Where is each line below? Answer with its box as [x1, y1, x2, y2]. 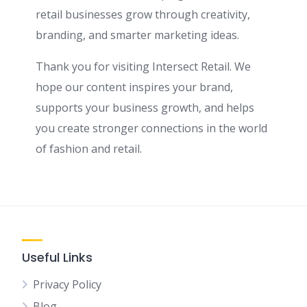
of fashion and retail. [36, 141, 142, 156]
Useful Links [22, 249, 93, 266]
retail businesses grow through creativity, [36, 7, 250, 22]
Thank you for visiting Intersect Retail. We [36, 59, 251, 74]
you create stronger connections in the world [36, 121, 267, 136]
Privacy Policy [33, 277, 101, 292]
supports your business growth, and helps [36, 100, 254, 115]
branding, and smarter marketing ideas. [36, 27, 239, 42]
